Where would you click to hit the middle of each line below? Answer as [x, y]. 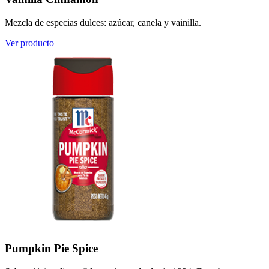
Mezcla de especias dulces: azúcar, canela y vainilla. [103, 22]
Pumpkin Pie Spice [51, 249]
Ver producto [29, 43]
